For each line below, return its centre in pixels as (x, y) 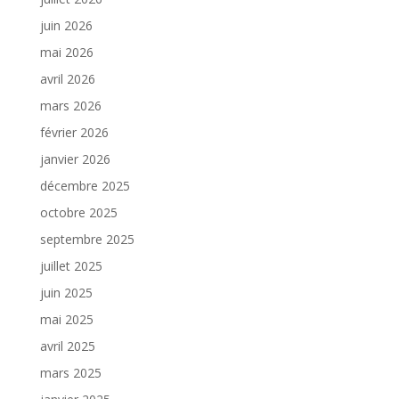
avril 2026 (67, 78)
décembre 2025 (85, 185)
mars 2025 (70, 372)
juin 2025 (66, 292)
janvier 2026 (75, 159)
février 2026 (74, 132)
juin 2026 (66, 25)
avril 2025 (67, 346)
